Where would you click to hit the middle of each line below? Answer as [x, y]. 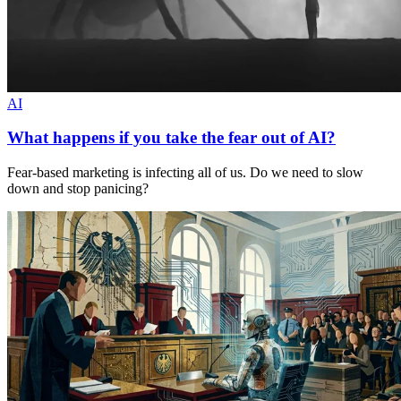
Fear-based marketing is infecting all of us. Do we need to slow [185, 172]
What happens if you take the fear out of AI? [171, 138]
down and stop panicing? [78, 188]
